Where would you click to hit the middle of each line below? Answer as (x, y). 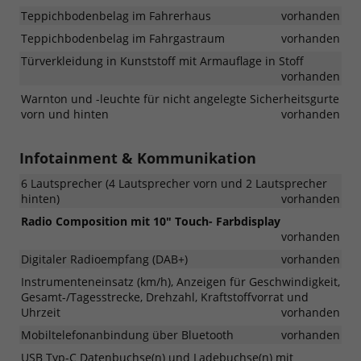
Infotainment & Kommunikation (138, 158)
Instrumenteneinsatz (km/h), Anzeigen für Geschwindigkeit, (180, 281)
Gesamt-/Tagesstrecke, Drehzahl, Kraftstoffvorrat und (165, 297)
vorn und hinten (65, 114)
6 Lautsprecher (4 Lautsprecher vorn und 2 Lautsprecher (174, 183)
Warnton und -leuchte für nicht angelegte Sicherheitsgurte (180, 98)
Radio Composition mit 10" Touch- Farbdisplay (151, 221)
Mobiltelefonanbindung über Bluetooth (127, 334)
